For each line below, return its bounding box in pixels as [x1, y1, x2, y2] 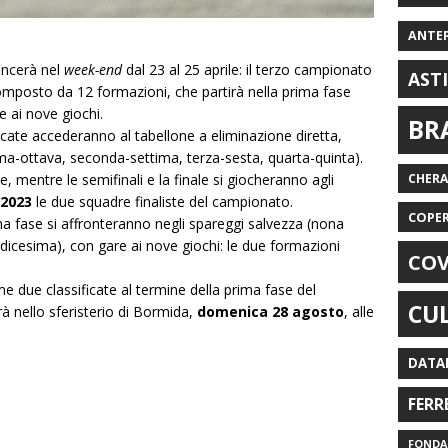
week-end [64, 59, 122, 79]
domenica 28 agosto [197, 301, 344, 321]
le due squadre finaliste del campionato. [32, 191, 293, 211]
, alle [344, 301, 374, 321]
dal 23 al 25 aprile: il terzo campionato [122, 59, 372, 79]
